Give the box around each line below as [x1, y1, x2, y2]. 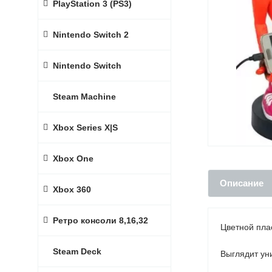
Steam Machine [53, 92, 116, 101]
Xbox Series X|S [53, 123, 118, 132]
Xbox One [53, 154, 93, 163]
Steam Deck [53, 246, 101, 256]
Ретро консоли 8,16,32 [53, 216, 148, 225]
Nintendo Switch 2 [53, 30, 129, 39]
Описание [220, 178, 263, 188]
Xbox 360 [53, 185, 91, 194]
